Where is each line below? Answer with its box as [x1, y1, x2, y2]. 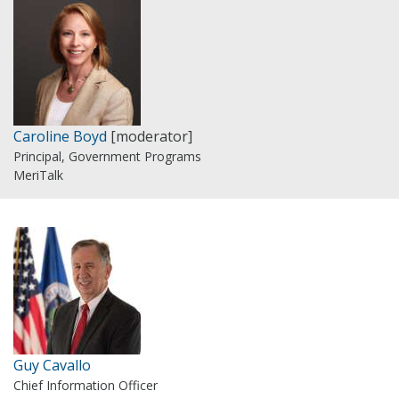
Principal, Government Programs [13, 148, 201, 165]
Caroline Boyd [13, 126, 107, 146]
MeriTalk [13, 167, 63, 183]
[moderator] [110, 126, 192, 146]
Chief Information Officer [13, 377, 158, 394]
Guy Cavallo [13, 355, 91, 375]
